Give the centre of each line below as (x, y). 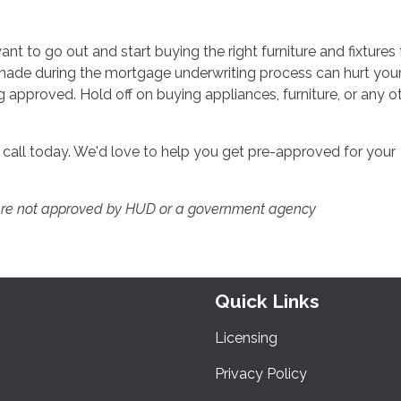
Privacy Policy (261, 373)
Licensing (246, 337)
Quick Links (267, 301)
